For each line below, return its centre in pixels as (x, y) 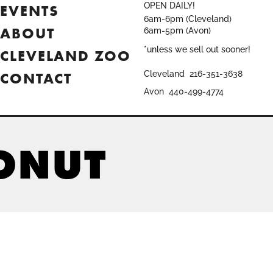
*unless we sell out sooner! (197, 49)
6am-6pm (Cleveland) (187, 19)
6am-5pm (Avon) (177, 30)
